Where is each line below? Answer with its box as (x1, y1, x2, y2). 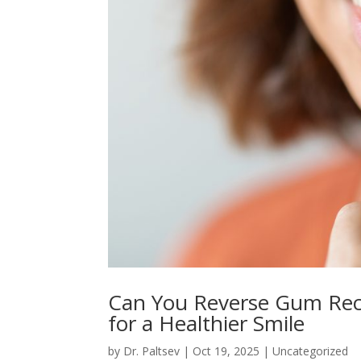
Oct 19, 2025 (193, 342, 260, 359)
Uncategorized (272, 342, 349, 359)
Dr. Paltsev (123, 342, 180, 359)
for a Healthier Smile (108, 308, 305, 338)
